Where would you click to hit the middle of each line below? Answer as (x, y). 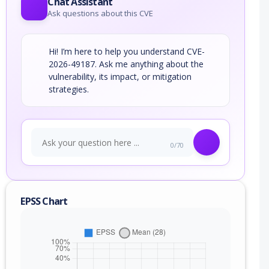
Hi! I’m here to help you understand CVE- (127, 52)
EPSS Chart (44, 201)
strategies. (69, 89)
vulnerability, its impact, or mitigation (120, 77)
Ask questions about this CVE (101, 14)
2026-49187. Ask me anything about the (126, 64)
